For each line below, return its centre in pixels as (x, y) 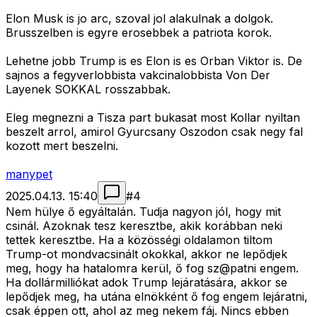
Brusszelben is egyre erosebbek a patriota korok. (139, 33)
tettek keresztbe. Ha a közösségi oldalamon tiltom (139, 240)
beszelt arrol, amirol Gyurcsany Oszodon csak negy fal (154, 132)
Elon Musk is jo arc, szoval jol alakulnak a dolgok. (139, 19)
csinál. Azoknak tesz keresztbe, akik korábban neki (144, 226)
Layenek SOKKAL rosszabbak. (88, 90)
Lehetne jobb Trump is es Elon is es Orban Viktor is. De (154, 61)
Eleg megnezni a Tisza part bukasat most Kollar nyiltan (153, 118)
